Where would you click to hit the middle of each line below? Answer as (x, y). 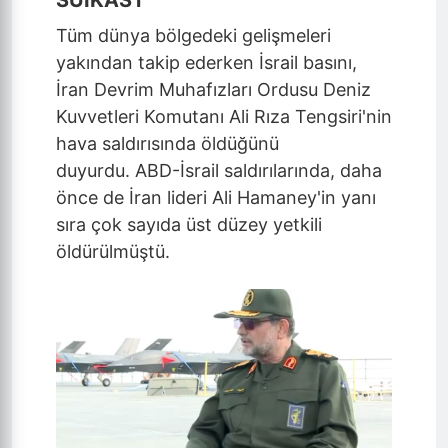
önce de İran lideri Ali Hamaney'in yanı (216, 197)
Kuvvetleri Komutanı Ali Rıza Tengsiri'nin (224, 116)
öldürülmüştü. (115, 251)
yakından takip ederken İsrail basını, (206, 62)
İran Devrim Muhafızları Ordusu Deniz (213, 89)
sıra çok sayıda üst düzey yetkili (189, 224)
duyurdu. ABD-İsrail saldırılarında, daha (219, 170)
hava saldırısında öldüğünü (167, 143)
